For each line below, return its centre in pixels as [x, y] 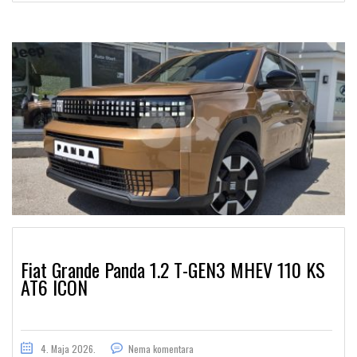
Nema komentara [161, 348]
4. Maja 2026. [68, 348]
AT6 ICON [54, 286]
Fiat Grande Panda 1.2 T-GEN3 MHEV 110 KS [173, 269]
